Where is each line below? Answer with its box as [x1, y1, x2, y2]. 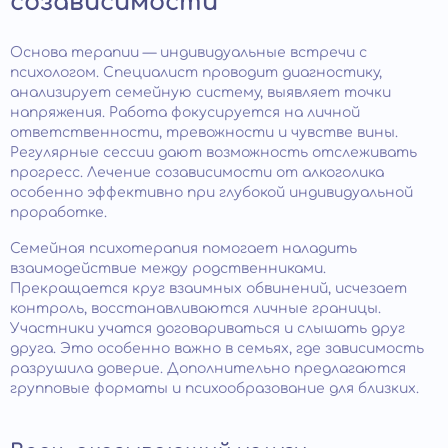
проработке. [10, 204, 107, 220]
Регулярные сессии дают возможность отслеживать [10, 144, 417, 160]
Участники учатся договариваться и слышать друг [10, 320, 405, 336]
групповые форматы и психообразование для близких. [10, 380, 419, 396]
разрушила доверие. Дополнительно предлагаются [10, 360, 406, 376]
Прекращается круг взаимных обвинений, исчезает [10, 280, 407, 296]
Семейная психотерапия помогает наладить [10, 240, 357, 256]
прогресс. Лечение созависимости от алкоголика [10, 164, 384, 180]
